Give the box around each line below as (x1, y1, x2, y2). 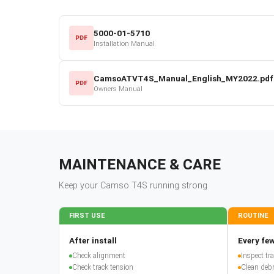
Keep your (59, 180, 100, 191)
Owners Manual (94, 84, 143, 93)
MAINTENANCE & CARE (59, 155, 221, 173)
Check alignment (72, 251, 125, 260)
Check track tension (72, 262, 133, 272)
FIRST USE (69, 211, 105, 220)
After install (69, 235, 117, 245)
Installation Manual (94, 39, 155, 48)
